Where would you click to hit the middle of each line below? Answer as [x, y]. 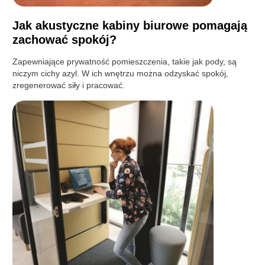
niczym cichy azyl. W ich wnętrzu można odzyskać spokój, [121, 74]
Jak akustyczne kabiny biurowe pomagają [130, 26]
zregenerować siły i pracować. [69, 85]
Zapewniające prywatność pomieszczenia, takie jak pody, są [125, 62]
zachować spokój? [65, 40]
